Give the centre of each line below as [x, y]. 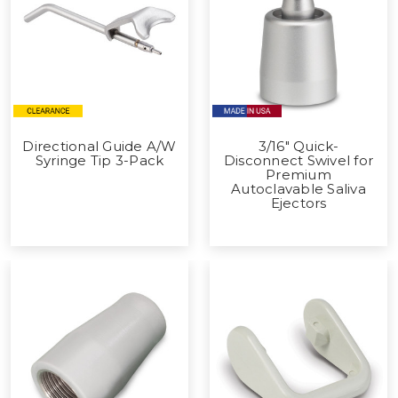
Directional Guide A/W [99, 146]
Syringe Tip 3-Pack [99, 160]
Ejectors [298, 203]
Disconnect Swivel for [298, 160]
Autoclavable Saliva [298, 188]
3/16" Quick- [298, 146]
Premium [298, 174]
